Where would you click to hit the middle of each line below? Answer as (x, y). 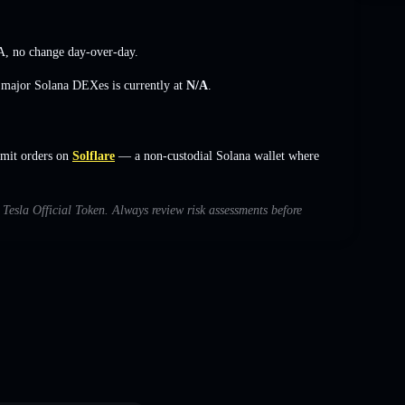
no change (38, 52)
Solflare (94, 155)
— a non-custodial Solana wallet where (217, 155)
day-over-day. (101, 52)
